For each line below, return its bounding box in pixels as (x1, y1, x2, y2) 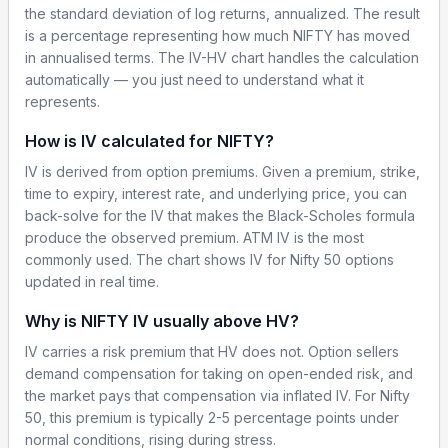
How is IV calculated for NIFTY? (25, 130, 274, 151)
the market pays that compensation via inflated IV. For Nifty (25, 386, 410, 404)
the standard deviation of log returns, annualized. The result (25, 4, 420, 22)
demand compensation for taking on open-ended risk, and (25, 364, 413, 382)
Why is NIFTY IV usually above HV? (25, 310, 299, 331)
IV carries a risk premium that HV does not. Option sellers (25, 342, 399, 360)
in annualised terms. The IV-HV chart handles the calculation (25, 48, 419, 66)
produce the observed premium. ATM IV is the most (25, 228, 364, 246)
